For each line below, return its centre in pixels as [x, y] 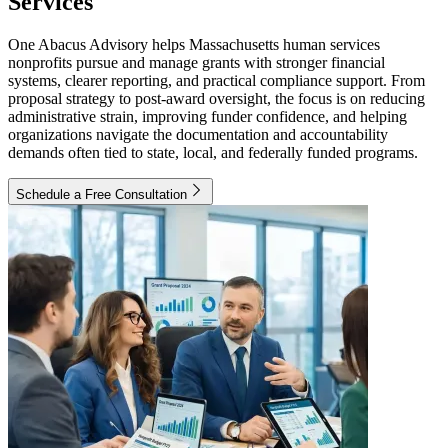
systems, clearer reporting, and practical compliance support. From [216, 80]
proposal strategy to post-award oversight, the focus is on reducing [216, 98]
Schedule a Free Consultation [101, 194]
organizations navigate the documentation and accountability [198, 134]
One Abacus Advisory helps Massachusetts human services [194, 44]
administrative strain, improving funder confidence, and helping [207, 116]
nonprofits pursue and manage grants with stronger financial [196, 62]
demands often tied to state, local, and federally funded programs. [213, 152]
